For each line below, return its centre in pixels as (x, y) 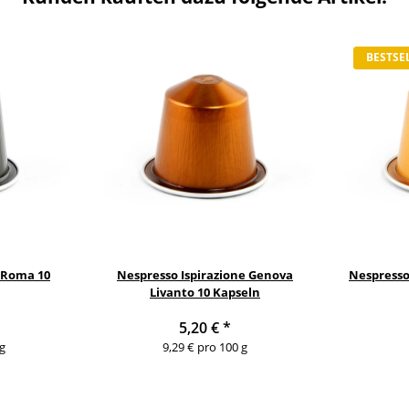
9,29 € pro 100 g (205, 346)
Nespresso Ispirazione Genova (205, 274)
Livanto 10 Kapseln (205, 292)
